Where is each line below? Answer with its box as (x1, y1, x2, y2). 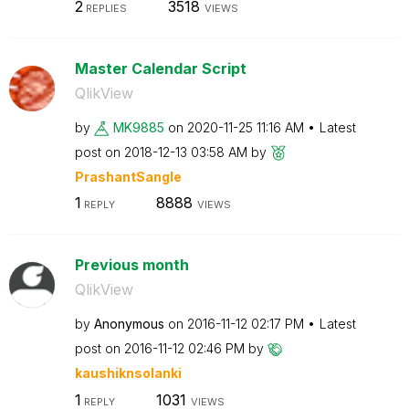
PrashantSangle (74, 168, 182, 184)
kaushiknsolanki (74, 365, 182, 381)
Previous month (74, 256, 189, 274)
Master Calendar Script (74, 58, 246, 78)
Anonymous (93, 316, 164, 331)
